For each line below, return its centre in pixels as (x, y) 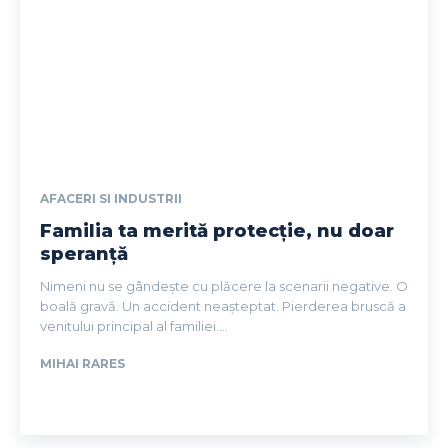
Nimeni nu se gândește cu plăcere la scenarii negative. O (224, 285)
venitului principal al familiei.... (134, 325)
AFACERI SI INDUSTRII (111, 198)
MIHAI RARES (82, 363)
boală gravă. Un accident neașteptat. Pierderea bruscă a (223, 305)
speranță (84, 253)
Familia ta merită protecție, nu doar (217, 230)
